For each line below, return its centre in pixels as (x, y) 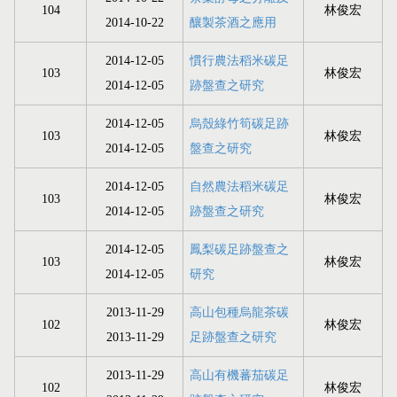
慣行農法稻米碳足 (239, 61)
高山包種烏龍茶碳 (239, 313)
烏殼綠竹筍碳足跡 (239, 124)
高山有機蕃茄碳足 (239, 376)
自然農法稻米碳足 (239, 187)
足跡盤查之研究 (233, 338)
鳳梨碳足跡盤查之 (239, 250)
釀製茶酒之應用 (233, 23)
